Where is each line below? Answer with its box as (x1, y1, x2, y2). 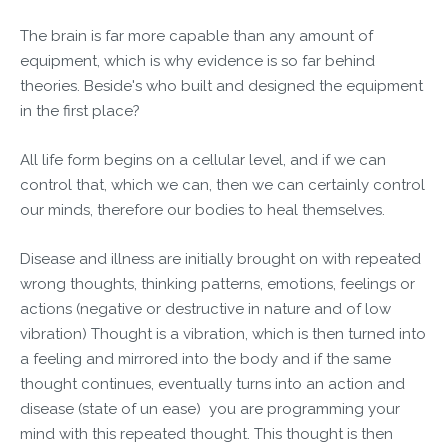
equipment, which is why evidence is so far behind (20, 52, 375, 70)
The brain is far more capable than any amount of (20, 27, 373, 45)
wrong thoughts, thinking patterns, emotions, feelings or (20, 275, 415, 293)
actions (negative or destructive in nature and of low (20, 300, 391, 318)
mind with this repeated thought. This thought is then (20, 425, 393, 443)
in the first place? (20, 102, 140, 120)
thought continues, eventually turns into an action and (20, 375, 405, 393)
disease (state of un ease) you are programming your (20, 400, 400, 418)
